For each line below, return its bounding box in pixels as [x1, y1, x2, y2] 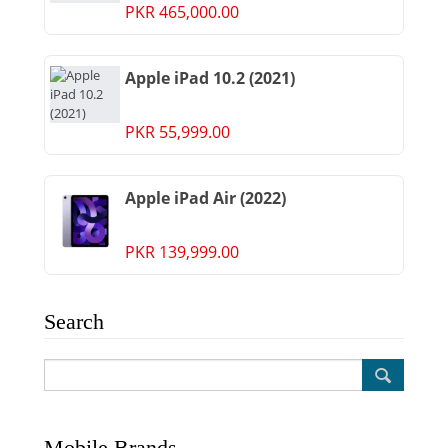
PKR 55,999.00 [125, 121, 230, 143]
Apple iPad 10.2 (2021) [125, 67, 295, 89]
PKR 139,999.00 [125, 241, 239, 263]
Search [44, 309, 104, 334]
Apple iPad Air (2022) [125, 187, 286, 209]
